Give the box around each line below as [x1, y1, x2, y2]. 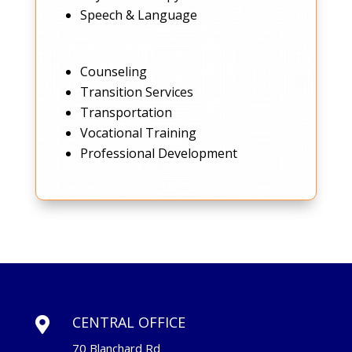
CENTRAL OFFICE [71, 313, 185, 332]
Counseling [79, 63, 147, 81]
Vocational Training [79, 124, 196, 142]
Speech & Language [79, 6, 197, 24]
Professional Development [79, 145, 237, 163]
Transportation [79, 104, 172, 122]
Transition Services [79, 83, 193, 101]
